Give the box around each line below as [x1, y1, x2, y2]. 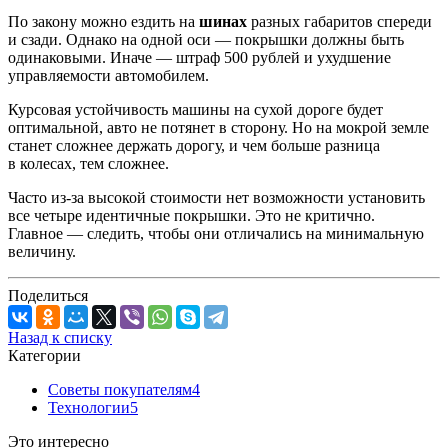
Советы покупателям [48, 380, 192, 398]
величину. [8, 242, 76, 260]
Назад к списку [8, 328, 112, 346]
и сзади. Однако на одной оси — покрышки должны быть [8, 30, 404, 48]
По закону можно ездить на [8, 12, 199, 30]
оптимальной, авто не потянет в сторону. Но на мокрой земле [8, 118, 429, 136]
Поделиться [8, 286, 88, 304]
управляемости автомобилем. [8, 66, 209, 84]
